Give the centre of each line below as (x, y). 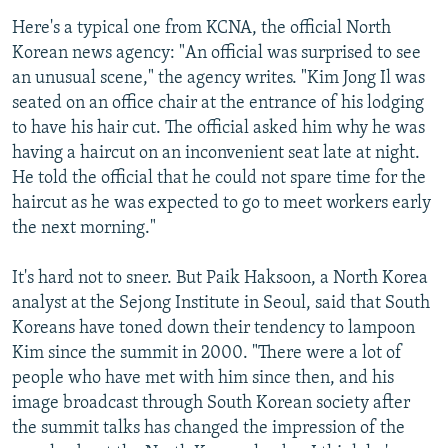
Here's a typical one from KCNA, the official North (201, 28)
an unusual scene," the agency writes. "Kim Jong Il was (218, 78)
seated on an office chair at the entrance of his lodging (218, 103)
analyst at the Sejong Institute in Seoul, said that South (221, 303)
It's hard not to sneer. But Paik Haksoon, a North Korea (220, 278)
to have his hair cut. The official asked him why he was (218, 128)
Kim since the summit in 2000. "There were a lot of (207, 353)
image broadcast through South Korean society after (211, 403)
